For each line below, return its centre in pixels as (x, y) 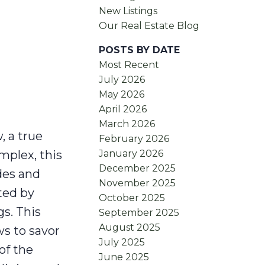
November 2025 (138, 183)
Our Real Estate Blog (149, 26)
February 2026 (134, 139)
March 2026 (127, 124)
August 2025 (130, 228)
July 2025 (122, 243)
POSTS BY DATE (140, 50)
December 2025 (138, 169)
